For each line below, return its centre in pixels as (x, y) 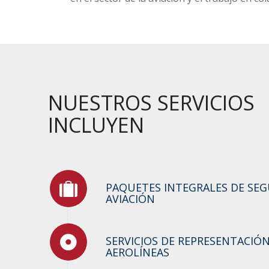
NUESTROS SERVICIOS (151, 103)
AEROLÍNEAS (138, 252)
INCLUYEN (96, 125)
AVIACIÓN (130, 199)
